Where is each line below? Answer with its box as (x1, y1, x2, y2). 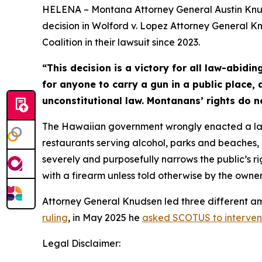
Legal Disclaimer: (42, 237, 120, 249)
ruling (42, 212, 68, 223)
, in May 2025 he (68, 212, 142, 223)
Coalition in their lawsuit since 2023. (42, 36, 200, 48)
